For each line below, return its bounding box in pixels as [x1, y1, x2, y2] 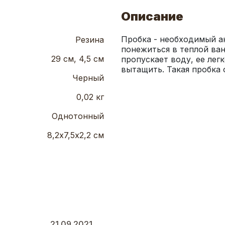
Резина [75, 35, 104, 45]
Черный [72, 73, 104, 83]
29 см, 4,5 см [51, 54, 104, 64]
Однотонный [52, 111, 104, 122]
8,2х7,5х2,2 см [47, 130, 104, 141]
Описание [121, 9, 183, 24]
